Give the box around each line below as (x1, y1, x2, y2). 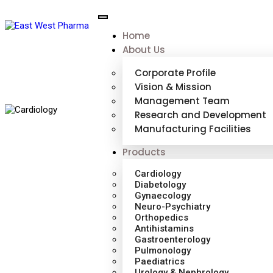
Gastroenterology (135, 234, 211, 245)
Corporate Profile (135, 66, 216, 79)
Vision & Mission (135, 80, 212, 93)
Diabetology (135, 179, 186, 190)
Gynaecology (135, 190, 191, 201)
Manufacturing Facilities (135, 122, 252, 135)
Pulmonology (135, 245, 191, 256)
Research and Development (135, 108, 267, 121)
